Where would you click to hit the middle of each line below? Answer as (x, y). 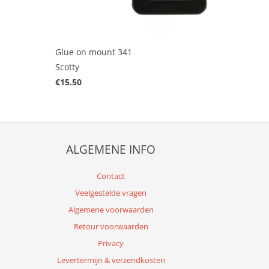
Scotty (67, 67)
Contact (111, 176)
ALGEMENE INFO (111, 149)
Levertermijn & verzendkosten (111, 260)
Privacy (111, 243)
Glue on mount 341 (94, 52)
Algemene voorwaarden (111, 209)
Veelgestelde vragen (111, 192)
